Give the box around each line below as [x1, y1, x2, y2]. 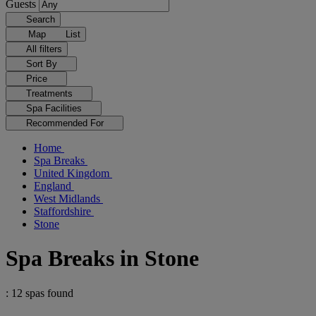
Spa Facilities [25, 103, 85, 114]
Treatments [25, 88, 75, 99]
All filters [25, 44, 62, 54]
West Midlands [34, 193, 103, 205]
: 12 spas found [6, 286, 73, 299]
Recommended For [25, 118, 107, 128]
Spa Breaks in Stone [6, 245, 199, 272]
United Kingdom [34, 167, 112, 179]
